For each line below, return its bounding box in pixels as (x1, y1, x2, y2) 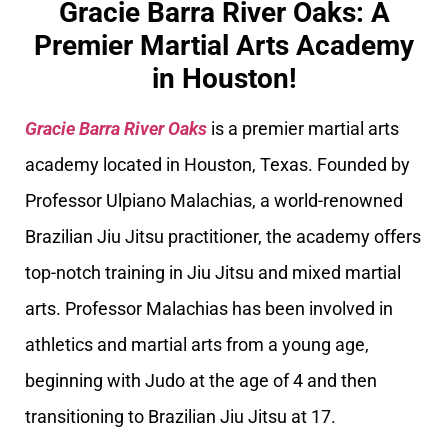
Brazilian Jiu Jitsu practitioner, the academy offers (25, 226, 421, 248)
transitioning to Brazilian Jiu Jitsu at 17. (25, 406, 336, 428)
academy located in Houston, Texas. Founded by (25, 154, 410, 176)
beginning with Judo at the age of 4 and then (25, 370, 377, 392)
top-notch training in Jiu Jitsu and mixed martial (25, 262, 401, 284)
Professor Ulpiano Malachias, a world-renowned (25, 190, 403, 212)
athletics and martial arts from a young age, (25, 334, 369, 356)
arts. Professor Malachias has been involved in (25, 298, 393, 320)
